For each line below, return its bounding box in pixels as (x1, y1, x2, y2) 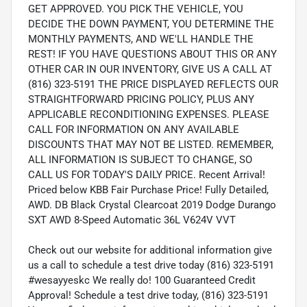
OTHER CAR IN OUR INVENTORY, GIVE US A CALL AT (28, 63, 272, 76)
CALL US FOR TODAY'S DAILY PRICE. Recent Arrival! (28, 169, 265, 182)
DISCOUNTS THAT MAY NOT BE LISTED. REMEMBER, (28, 138, 273, 151)
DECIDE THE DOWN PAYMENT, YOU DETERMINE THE (28, 18, 274, 31)
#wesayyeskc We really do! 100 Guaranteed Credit (28, 274, 256, 287)
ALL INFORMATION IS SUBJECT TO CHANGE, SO (28, 153, 252, 167)
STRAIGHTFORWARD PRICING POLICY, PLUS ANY (28, 93, 254, 106)
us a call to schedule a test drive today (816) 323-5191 (28, 259, 274, 272)
